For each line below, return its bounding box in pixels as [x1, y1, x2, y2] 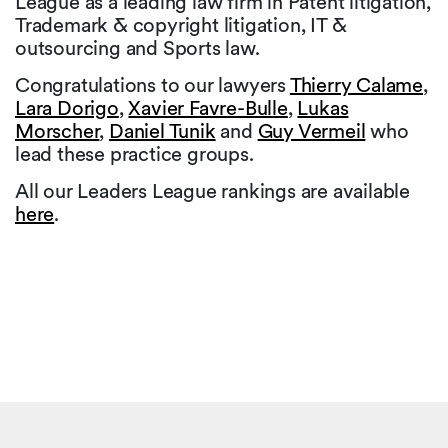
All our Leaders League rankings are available [15, 179, 410, 204]
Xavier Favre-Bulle [128, 96, 288, 121]
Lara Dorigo [15, 96, 119, 121]
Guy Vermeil [257, 119, 366, 144]
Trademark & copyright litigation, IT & [15, 13, 347, 38]
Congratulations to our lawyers [15, 73, 290, 98]
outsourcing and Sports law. [15, 36, 260, 61]
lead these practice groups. [15, 142, 254, 167]
